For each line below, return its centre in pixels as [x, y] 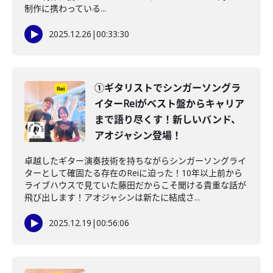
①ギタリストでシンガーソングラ [168, 88]
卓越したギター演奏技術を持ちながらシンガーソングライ [135, 161]
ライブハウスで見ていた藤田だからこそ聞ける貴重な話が [135, 185]
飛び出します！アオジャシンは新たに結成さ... [112, 197]
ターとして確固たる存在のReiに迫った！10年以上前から [133, 173]
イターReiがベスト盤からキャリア [169, 104]
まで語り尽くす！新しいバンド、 [168, 119]
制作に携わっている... [65, 8]
